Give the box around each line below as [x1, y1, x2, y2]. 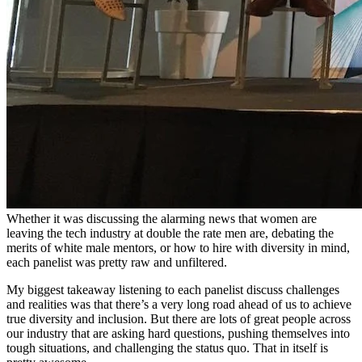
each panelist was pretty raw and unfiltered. [6, 255, 227, 269]
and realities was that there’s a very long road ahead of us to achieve [6, 297, 351, 311]
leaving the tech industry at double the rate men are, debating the [6, 225, 334, 240]
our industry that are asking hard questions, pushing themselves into [6, 326, 350, 340]
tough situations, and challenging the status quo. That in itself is [6, 340, 328, 355]
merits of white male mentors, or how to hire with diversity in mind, [6, 240, 350, 255]
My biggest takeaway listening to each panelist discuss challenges [6, 282, 339, 297]
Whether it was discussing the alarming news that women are [6, 211, 317, 225]
